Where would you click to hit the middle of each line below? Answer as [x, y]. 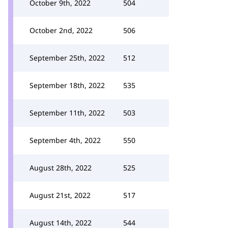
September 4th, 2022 [65, 140]
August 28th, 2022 [61, 168]
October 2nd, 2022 [61, 30]
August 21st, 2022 [60, 195]
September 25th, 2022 [67, 58]
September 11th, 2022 [67, 113]
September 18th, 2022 [67, 85]
